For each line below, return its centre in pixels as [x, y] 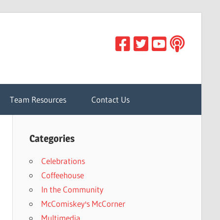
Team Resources [38, 100]
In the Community [72, 190]
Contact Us [110, 100]
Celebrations [63, 161]
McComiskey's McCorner [83, 204]
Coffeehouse [62, 175]
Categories [52, 139]
